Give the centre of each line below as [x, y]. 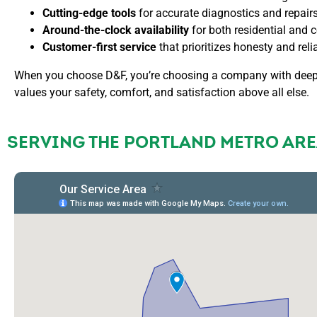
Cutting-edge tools [89, 13]
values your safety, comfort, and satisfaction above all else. [162, 92]
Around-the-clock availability [116, 30]
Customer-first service [99, 47]
